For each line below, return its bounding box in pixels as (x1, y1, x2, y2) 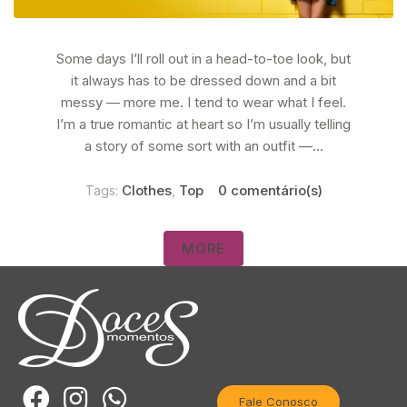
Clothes (121, 182, 172, 200)
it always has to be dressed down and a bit (71, 72, 336, 90)
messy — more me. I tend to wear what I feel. (61, 94, 346, 112)
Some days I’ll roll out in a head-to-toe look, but (56, 50, 351, 68)
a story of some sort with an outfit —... (84, 137, 323, 155)
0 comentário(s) (217, 182, 323, 200)
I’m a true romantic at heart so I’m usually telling (56, 115, 351, 134)
